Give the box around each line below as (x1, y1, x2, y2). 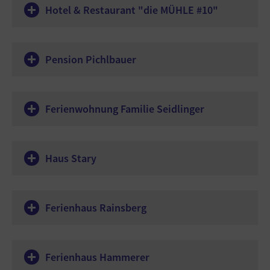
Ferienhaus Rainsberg (45, 201, 146, 215)
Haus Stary (45, 151, 96, 165)
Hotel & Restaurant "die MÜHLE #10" (45, 3, 218, 17)
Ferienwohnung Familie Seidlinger (45, 102, 204, 116)
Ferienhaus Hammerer (45, 250, 149, 264)
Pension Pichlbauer (45, 52, 136, 66)
